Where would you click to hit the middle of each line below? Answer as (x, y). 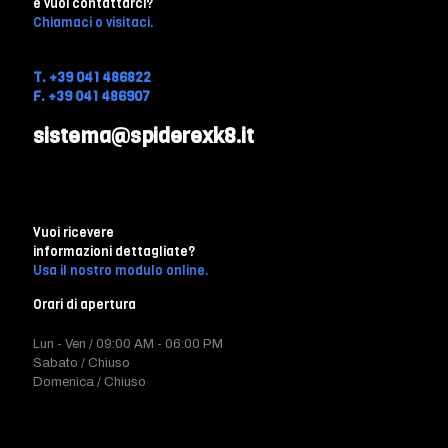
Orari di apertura (84, 304)
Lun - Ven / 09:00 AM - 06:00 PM (128, 343)
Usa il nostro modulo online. (121, 270)
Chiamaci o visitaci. (93, 22)
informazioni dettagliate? (114, 251)
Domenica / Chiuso (89, 381)
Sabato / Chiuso (81, 362)
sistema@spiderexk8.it (143, 135)
